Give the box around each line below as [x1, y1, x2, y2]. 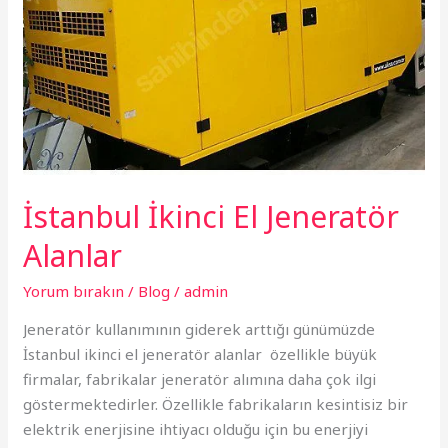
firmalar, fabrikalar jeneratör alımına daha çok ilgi [23, 369, 377, 390]
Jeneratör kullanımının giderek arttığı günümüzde [23, 319, 376, 340]
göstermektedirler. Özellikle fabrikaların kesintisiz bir [23, 394, 409, 415]
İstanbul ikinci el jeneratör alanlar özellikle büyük [23, 344, 378, 365]
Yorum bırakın [23, 281, 125, 302]
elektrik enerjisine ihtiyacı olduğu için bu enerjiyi [23, 419, 369, 440]
